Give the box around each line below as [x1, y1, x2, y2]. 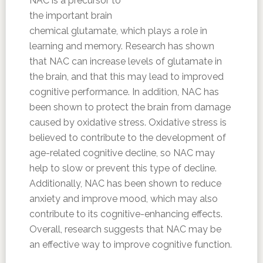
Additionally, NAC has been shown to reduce [29, 178, 221, 189]
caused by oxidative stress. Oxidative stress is [29, 117, 227, 128]
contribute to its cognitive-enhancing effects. [29, 208, 222, 220]
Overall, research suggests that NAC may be [29, 224, 221, 235]
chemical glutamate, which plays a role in [29, 25, 207, 36]
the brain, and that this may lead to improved [29, 71, 224, 82]
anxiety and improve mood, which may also [29, 193, 218, 204]
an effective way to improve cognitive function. [29, 239, 232, 250]
